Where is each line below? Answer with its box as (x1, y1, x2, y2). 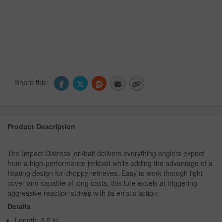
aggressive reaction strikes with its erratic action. (7, 188, 159, 198)
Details (7, 201, 31, 212)
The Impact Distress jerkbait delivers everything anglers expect (7, 148, 204, 159)
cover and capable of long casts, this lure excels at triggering (7, 178, 197, 188)
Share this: (15, 77, 51, 87)
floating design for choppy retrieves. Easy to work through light (7, 168, 203, 178)
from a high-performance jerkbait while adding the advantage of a (7, 158, 213, 168)
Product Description (7, 121, 75, 132)
